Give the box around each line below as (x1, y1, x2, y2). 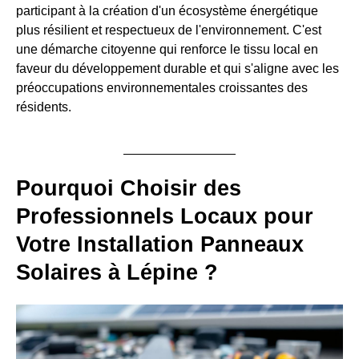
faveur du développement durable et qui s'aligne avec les (16, 61, 339, 75)
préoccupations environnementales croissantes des (16, 80, 308, 95)
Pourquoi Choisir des (16, 175, 241, 200)
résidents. (16, 99, 71, 114)
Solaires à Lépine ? (16, 260, 218, 284)
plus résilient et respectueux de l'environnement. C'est (16, 22, 321, 37)
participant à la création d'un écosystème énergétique (16, 3, 318, 18)
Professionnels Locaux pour (16, 204, 313, 228)
